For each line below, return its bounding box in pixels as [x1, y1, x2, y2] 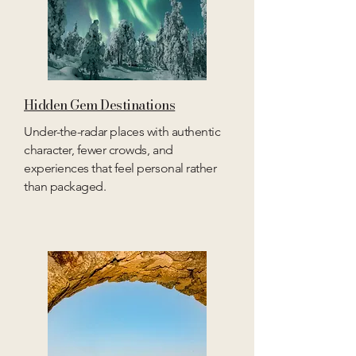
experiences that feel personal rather [24, 161, 217, 176]
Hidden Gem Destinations [24, 95, 176, 115]
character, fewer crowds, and [24, 142, 173, 157]
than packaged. [24, 179, 106, 194]
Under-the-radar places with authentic [24, 124, 221, 139]
